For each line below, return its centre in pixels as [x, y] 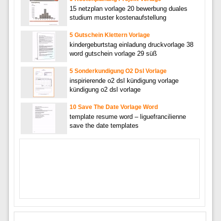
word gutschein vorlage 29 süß [113, 53]
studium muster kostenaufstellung [118, 17]
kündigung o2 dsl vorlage [105, 89]
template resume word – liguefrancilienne [128, 116]
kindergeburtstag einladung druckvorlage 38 [131, 44]
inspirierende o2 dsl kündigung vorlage [124, 80]
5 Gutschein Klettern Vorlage [110, 35]
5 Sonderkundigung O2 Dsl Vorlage [118, 71]
